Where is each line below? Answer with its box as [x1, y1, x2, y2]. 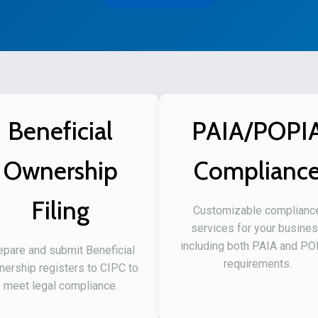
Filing [31, 195, 90, 226]
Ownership [3, 155, 118, 187]
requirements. [223, 257, 292, 271]
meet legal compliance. [3, 279, 118, 293]
